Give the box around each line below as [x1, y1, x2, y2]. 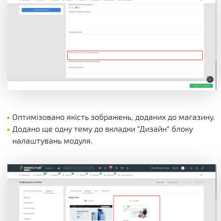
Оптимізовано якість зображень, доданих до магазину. [12, 112, 215, 122]
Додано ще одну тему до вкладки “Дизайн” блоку [12, 124, 193, 134]
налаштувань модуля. [12, 136, 93, 146]
